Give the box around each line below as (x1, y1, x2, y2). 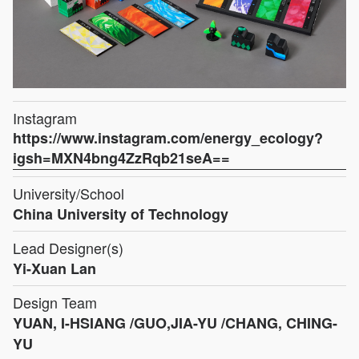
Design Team (13, 291, 97, 313)
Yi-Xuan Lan (13, 257, 96, 279)
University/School (13, 182, 124, 204)
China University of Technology (13, 203, 228, 224)
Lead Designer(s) (13, 236, 123, 258)
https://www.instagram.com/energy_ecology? (13, 127, 323, 148)
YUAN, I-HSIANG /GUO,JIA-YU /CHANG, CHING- (13, 312, 337, 333)
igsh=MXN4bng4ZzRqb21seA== (13, 147, 230, 168)
